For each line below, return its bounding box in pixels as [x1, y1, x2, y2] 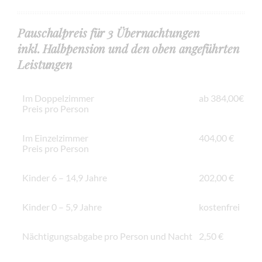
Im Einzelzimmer [22, 132, 88, 143]
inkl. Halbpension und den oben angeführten [18, 40, 240, 56]
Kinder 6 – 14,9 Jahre [22, 171, 107, 183]
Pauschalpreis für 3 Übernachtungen [18, 24, 200, 40]
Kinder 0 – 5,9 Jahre [22, 201, 102, 212]
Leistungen [18, 56, 73, 72]
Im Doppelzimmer [22, 92, 94, 104]
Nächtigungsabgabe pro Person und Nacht [22, 230, 192, 242]
